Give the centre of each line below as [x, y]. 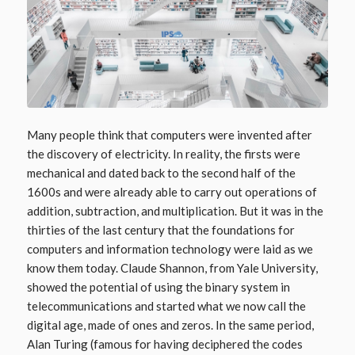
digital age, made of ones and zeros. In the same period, [170, 325]
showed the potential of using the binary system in [158, 287]
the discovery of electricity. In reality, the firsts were [163, 154]
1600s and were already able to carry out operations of [172, 192]
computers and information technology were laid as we [170, 249]
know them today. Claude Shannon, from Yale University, [172, 268]
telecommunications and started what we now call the [166, 306]
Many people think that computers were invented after [169, 135]
